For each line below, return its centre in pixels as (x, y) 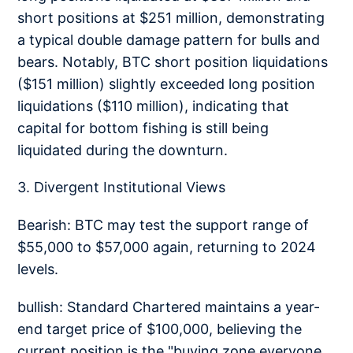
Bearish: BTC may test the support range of (163, 225)
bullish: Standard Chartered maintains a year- (169, 307)
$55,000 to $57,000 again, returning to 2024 (167, 247)
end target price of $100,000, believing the (160, 329)
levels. (38, 269)
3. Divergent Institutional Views (122, 188)
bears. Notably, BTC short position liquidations (173, 61)
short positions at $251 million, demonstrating (171, 17)
